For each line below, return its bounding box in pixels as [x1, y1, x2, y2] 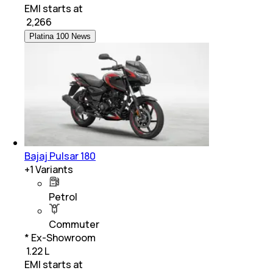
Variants [34, 163, 73, 177]
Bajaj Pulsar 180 [24, 149, 96, 163]
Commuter [49, 218, 99, 232]
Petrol [49, 190, 77, 204]
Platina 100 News [29, 32, 91, 41]
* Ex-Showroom [24, 231, 96, 245]
